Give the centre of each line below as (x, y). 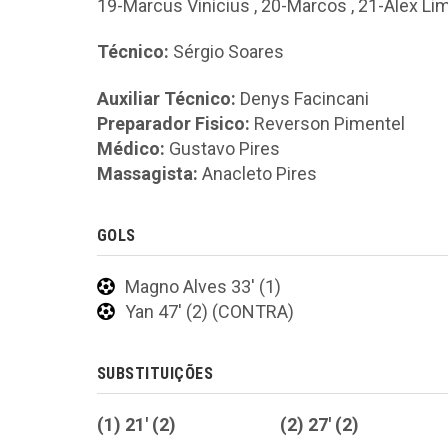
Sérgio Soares (228, 52)
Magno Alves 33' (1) (203, 286)
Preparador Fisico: (173, 123)
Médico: (131, 148)
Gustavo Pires (222, 148)
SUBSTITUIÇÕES (155, 373)
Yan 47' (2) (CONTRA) (209, 311)
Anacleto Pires (257, 173)
